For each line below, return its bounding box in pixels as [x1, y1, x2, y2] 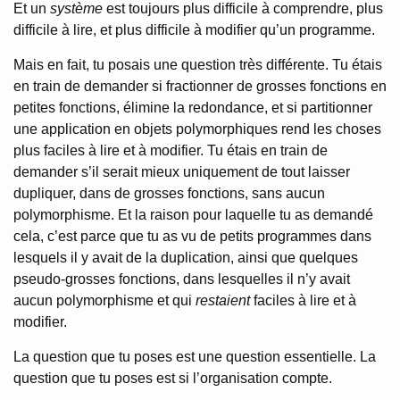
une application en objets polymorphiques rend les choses [13, 121, 381, 137]
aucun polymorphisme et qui [13, 293, 196, 308]
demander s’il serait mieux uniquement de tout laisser [13, 164, 350, 179]
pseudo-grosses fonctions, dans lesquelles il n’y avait [13, 271, 350, 287]
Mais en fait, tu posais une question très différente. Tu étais [13, 57, 382, 72]
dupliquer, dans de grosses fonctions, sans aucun [13, 186, 325, 201]
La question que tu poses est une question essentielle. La [13, 349, 376, 364]
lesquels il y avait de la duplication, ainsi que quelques [13, 250, 358, 265]
